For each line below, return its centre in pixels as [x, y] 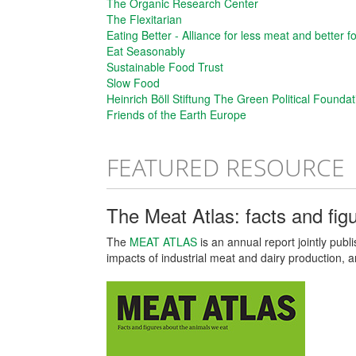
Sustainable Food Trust [165, 67]
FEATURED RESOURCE [226, 168]
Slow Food [133, 83]
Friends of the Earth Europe [177, 115]
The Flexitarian [145, 19]
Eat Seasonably [146, 51]
